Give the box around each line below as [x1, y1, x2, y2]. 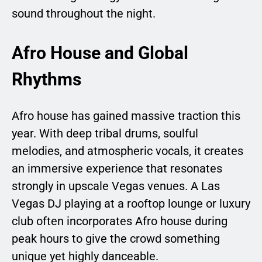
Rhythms [12, 69, 81, 90]
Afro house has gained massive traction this [12, 109, 240, 123]
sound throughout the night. [12, 6, 156, 21]
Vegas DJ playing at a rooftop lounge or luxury [12, 196, 250, 211]
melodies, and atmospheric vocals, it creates [12, 144, 243, 158]
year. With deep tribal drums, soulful [12, 126, 198, 141]
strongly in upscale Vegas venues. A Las [12, 179, 220, 194]
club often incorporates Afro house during [12, 214, 227, 229]
